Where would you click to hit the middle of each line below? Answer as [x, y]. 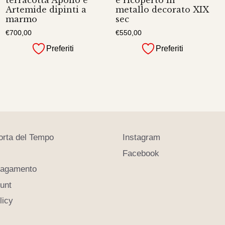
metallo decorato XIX [162, 9]
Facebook [141, 153]
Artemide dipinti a [46, 9]
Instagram [141, 138]
